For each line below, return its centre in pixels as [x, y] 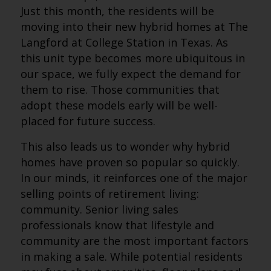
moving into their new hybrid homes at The [134, 27]
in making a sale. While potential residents [131, 256]
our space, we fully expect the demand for [130, 74]
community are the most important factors [134, 241]
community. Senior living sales [99, 209]
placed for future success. [88, 121]
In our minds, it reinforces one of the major [134, 178]
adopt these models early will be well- [119, 105]
